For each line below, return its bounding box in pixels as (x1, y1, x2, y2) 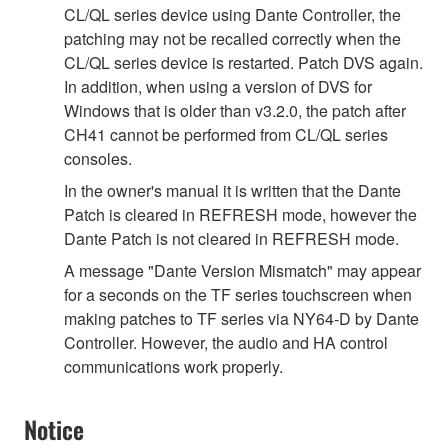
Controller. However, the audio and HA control (64, 331, 388, 355)
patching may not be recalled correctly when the (64, 27, 401, 51)
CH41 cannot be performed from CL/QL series (64, 123, 388, 147)
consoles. (64, 147, 132, 171)
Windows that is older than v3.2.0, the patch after (64, 99, 406, 123)
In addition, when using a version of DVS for (64, 75, 372, 99)
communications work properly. (64, 355, 283, 379)
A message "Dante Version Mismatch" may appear (64, 259, 421, 283)
